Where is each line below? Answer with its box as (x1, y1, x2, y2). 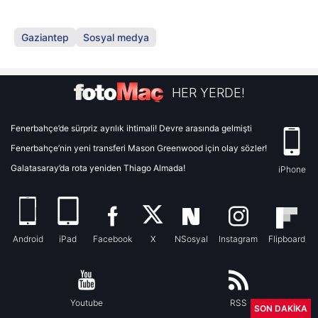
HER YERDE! (172, 85, 245, 101)
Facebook (93, 233, 133, 244)
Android (12, 233, 43, 244)
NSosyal (174, 233, 208, 244)
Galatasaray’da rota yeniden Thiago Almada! (11, 162, 185, 173)
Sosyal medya (83, 31, 149, 43)
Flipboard (268, 233, 306, 244)
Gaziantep (21, 31, 69, 43)
